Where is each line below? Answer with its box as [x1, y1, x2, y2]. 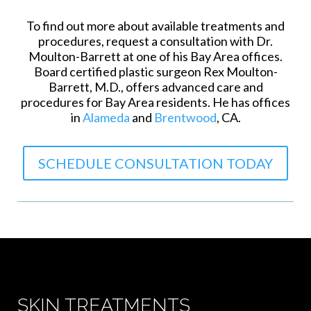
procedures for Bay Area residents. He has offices [21, 94, 290, 110]
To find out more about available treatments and [26, 18, 285, 34]
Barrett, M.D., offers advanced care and [48, 79, 263, 95]
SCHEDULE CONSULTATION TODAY [38, 155, 273, 172]
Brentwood [153, 110, 217, 126]
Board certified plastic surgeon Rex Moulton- [33, 64, 278, 80]
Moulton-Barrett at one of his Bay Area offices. [28, 49, 283, 65]
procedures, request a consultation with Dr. [38, 33, 273, 49]
